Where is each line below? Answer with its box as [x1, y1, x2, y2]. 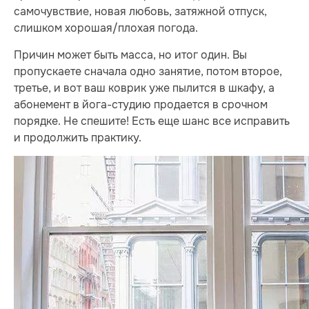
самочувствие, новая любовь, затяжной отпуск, [14, 4, 267, 19]
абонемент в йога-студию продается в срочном [14, 97, 268, 112]
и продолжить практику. [14, 130, 141, 145]
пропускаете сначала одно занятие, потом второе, [14, 63, 282, 79]
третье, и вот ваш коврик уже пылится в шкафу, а [14, 80, 275, 95]
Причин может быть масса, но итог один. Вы [14, 47, 247, 62]
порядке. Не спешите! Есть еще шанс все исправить [14, 113, 290, 128]
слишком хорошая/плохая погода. [14, 21, 198, 36]
